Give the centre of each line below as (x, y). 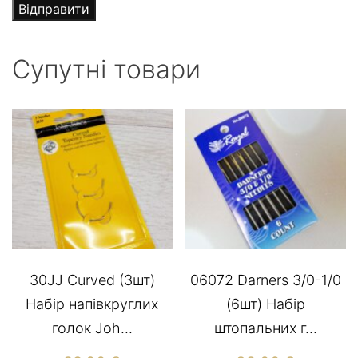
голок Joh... (92, 328)
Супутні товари (106, 70)
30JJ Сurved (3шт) (92, 280)
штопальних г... (266, 328)
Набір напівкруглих (92, 304)
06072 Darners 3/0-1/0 (266, 280)
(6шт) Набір (266, 304)
